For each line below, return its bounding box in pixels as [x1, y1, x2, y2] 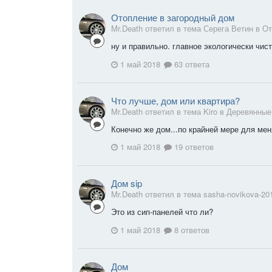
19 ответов [172, 141, 214, 153]
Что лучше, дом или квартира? [111, 93, 240, 107]
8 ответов [172, 223, 209, 236]
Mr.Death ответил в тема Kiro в [111, 105, 226, 117]
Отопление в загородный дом [111, 10, 234, 24]
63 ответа [172, 58, 209, 70]
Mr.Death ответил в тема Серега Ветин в [111, 22, 262, 34]
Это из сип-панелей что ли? [111, 206, 213, 218]
